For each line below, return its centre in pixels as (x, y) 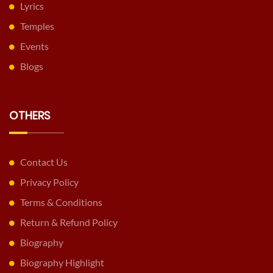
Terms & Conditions (61, 202)
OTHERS (30, 115)
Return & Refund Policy (69, 222)
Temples (37, 26)
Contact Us (44, 161)
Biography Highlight (62, 262)
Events (34, 46)
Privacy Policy (49, 182)
